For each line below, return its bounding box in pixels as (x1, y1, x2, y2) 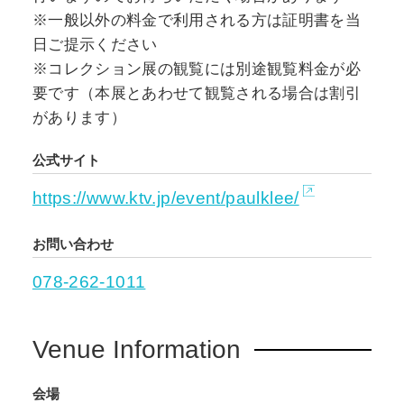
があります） (32, 109, 126, 127)
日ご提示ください (32, 36, 158, 54)
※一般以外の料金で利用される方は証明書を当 (32, 12, 361, 30)
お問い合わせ (32, 235, 114, 252)
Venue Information (32, 335, 241, 364)
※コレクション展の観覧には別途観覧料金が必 (32, 60, 361, 78)
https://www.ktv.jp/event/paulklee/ (32, 188, 299, 207)
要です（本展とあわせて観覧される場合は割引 (32, 85, 361, 103)
